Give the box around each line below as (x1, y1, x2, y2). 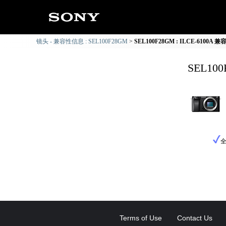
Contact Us (177, 214, 212, 222)
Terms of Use (120, 214, 162, 222)
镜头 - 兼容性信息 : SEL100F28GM (36, 38, 128, 45)
